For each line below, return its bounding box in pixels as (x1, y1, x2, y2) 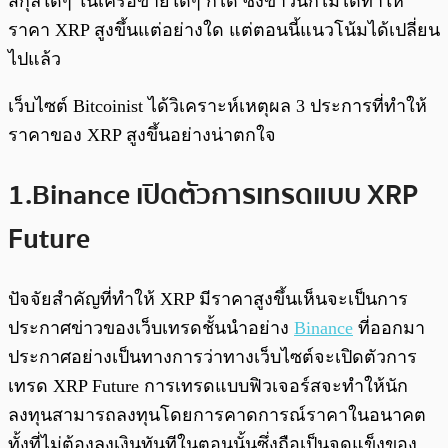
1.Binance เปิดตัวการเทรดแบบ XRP (8, 172, 418, 217)
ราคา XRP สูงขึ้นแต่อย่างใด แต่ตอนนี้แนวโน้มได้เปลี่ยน (8, 20, 440, 41)
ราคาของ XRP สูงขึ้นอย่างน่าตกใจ (8, 125, 281, 146)
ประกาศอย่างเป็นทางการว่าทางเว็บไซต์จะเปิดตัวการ (8, 346, 417, 367)
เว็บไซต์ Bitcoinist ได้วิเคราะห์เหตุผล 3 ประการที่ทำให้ (8, 96, 427, 117)
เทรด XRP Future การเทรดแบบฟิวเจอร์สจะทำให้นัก (8, 375, 408, 396)
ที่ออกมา (353, 317, 425, 338)
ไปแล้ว (8, 49, 61, 70)
